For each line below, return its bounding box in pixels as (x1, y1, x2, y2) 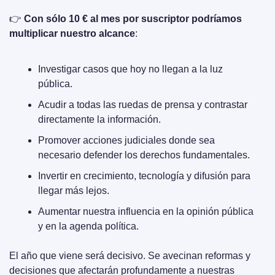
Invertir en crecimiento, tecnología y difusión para (38, 171, 250, 181)
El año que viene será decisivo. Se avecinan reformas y (9, 250, 250, 261)
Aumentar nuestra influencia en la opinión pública (38, 206, 254, 217)
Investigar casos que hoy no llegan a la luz (38, 64, 223, 74)
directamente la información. (38, 114, 161, 125)
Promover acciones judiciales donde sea (38, 135, 215, 145)
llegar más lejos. (38, 185, 109, 196)
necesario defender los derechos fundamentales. (38, 150, 250, 160)
